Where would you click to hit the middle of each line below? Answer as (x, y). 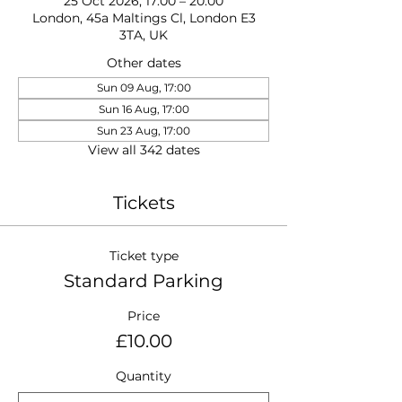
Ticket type (144, 256)
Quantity (144, 376)
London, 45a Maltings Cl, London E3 (144, 18)
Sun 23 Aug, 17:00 (144, 131)
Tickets (144, 203)
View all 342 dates (144, 150)
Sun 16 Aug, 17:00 (144, 109)
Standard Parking (144, 281)
